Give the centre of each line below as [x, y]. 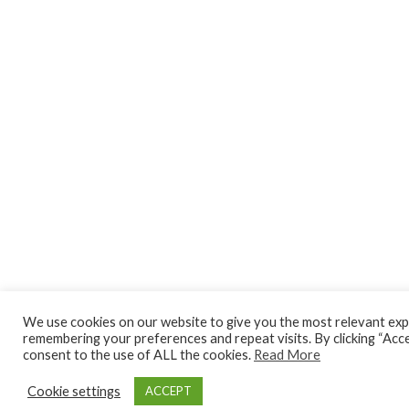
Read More [287, 355]
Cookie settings [74, 391]
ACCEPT [168, 391]
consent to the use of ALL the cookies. [138, 355]
